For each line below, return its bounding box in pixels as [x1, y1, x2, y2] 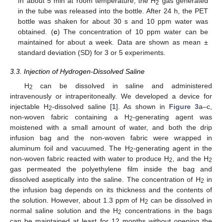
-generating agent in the [133, 144, 212, 152]
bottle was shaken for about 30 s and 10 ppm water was [18, 17, 208, 26]
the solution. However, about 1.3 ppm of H [10, 196, 145, 204]
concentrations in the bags [121, 206, 213, 215]
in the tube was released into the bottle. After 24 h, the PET [18, 7, 208, 15]
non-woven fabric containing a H [10, 112, 129, 121]
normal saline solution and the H [10, 206, 118, 215]
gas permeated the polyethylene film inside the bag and [10, 165, 212, 173]
